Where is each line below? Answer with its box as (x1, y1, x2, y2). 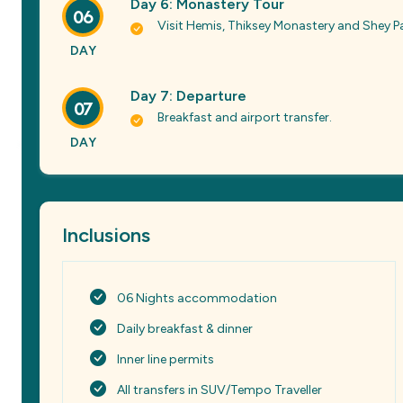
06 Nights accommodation (117, 291, 277, 306)
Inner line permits (117, 352, 214, 367)
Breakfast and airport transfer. (157, 110, 332, 125)
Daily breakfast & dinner (117, 321, 253, 336)
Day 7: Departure (130, 87, 246, 104)
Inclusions (62, 223, 150, 247)
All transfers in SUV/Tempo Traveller (117, 382, 322, 398)
